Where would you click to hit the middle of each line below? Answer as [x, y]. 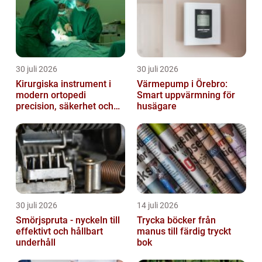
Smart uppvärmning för [186, 95]
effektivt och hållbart [59, 231]
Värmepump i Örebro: [182, 84]
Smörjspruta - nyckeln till [68, 220]
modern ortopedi [51, 95]
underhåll [36, 242]
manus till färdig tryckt [184, 231]
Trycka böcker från [168, 220]
